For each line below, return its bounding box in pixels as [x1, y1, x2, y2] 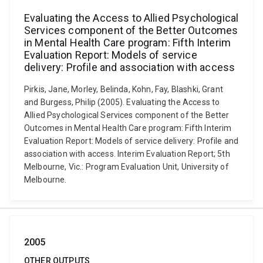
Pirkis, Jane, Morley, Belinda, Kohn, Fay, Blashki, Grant [24, 85, 223, 94]
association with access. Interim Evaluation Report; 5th [24, 149, 230, 159]
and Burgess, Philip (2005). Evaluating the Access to [24, 97, 220, 107]
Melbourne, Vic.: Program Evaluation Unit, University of [24, 162, 229, 171]
